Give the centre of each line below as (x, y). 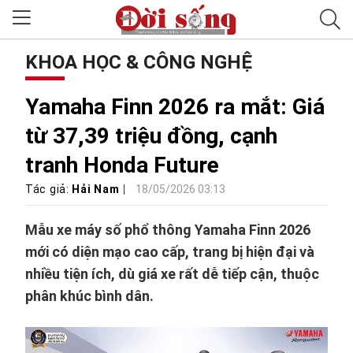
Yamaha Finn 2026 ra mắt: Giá (175, 107)
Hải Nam (96, 189)
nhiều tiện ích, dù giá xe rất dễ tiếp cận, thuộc (172, 274)
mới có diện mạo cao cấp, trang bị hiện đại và (170, 252)
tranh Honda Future (122, 165)
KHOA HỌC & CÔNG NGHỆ (139, 62)
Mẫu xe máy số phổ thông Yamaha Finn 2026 (168, 230)
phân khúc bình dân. (89, 296)
